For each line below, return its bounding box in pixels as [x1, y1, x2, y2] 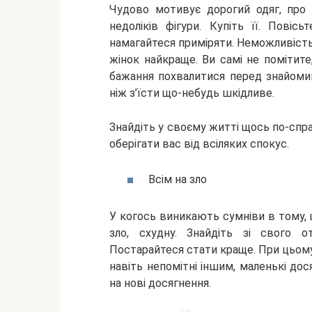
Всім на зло [148, 173, 207, 187]
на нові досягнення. [109, 276, 211, 290]
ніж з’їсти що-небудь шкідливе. [109, 86, 274, 100]
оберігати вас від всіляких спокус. [109, 136, 289, 150]
